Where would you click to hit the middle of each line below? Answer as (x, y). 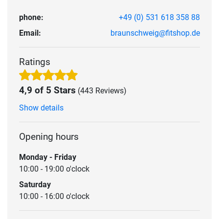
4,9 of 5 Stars (47, 90)
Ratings (35, 62)
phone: (31, 17)
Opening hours (49, 136)
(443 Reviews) (102, 90)
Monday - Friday (48, 157)
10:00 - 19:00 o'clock (54, 169)
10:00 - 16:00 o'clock (54, 196)
